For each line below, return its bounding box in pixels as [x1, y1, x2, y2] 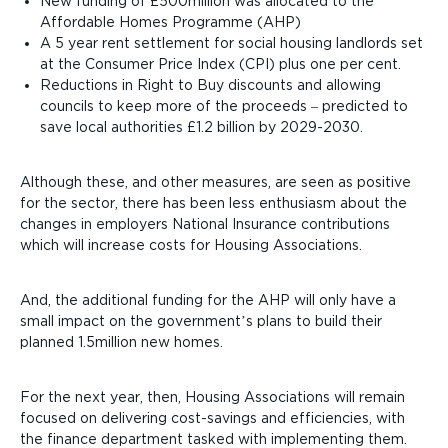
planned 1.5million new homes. [20, 334, 223, 350]
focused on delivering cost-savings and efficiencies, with [20, 410, 405, 426]
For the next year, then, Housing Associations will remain [20, 389, 405, 405]
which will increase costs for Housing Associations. [20, 237, 362, 253]
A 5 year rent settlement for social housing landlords [40, 35, 397, 51]
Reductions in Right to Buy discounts [40, 77, 293, 93]
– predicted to [311, 98, 409, 114]
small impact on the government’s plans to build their [20, 313, 382, 329]
